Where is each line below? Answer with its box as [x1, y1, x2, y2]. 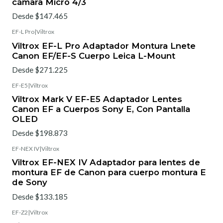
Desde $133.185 [12, 192, 68, 201]
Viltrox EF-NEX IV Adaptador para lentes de [12, 157, 200, 168]
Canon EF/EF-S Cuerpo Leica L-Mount [12, 50, 175, 61]
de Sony [12, 177, 47, 188]
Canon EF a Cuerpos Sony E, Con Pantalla [12, 104, 190, 114]
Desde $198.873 [12, 128, 68, 138]
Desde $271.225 [12, 65, 68, 74]
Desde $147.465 [12, 11, 68, 21]
